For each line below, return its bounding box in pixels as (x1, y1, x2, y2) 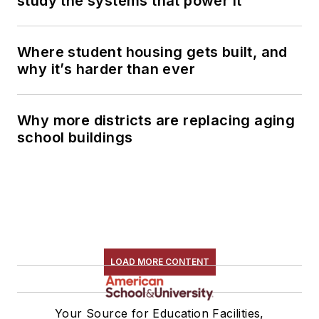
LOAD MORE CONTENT (110, 256, 209, 267)
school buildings (17, 128, 133, 146)
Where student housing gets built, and (17, 43, 288, 61)
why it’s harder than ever (17, 60, 195, 78)
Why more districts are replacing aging (17, 111, 296, 129)
